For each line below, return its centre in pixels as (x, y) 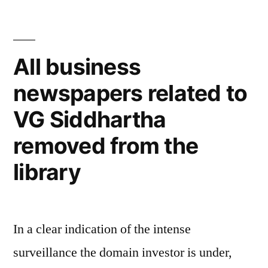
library (47, 172)
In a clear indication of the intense (102, 229)
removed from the (106, 146)
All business (77, 67)
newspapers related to (130, 93)
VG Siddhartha (90, 119)
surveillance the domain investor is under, (123, 252)
